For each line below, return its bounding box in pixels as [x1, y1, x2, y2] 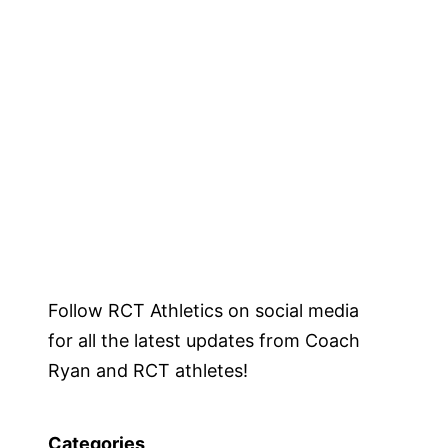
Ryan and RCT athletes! [48, 359, 248, 381]
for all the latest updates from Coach [48, 329, 360, 351]
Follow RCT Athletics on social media [48, 299, 359, 321]
